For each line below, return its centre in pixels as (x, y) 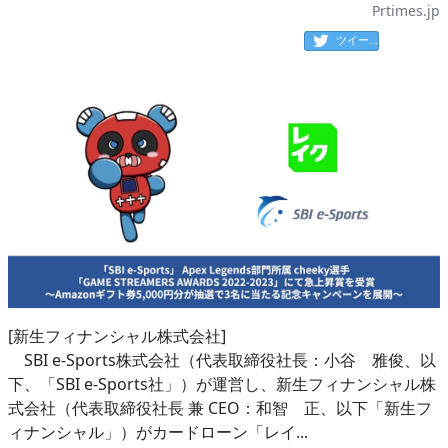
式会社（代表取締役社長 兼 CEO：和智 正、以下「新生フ (220, 408)
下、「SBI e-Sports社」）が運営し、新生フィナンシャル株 (222, 384)
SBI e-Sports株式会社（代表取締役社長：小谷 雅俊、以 (222, 360)
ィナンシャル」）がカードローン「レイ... (158, 432)
